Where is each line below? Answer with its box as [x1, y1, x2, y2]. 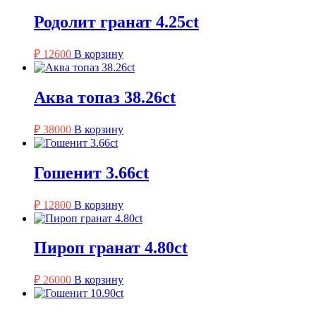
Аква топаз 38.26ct [34, 87, 176, 107]
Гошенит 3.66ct [34, 163, 149, 182]
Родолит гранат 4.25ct [34, 13, 199, 31]
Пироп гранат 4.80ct [34, 238, 188, 257]
